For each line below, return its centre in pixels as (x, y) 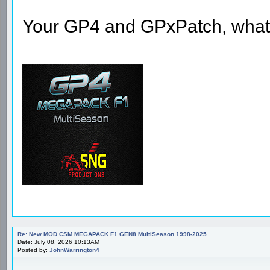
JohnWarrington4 (74, 250)
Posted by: (33, 250)
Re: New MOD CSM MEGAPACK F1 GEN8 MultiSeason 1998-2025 (112, 234)
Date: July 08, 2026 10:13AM (58, 242)
